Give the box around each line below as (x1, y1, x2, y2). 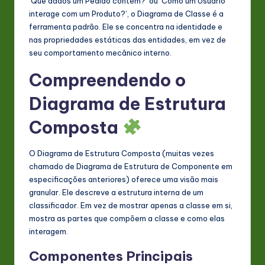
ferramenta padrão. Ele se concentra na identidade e (29, 21, 222, 31)
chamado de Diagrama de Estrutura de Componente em (29, 161, 232, 171)
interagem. (29, 226, 68, 236)
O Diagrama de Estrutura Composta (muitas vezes (29, 148, 214, 158)
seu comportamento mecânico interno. (29, 47, 172, 57)
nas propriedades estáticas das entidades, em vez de (29, 34, 226, 44)
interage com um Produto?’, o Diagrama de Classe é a (29, 8, 224, 18)
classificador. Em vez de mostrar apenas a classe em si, (29, 200, 232, 210)
